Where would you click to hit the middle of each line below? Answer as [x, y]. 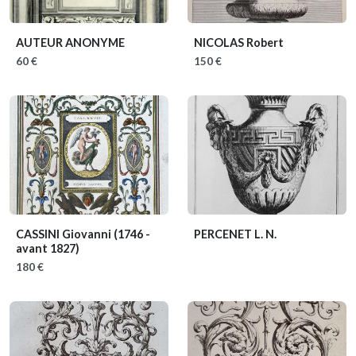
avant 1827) [48, 248]
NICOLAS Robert [239, 43]
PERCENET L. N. [235, 234]
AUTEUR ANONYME [70, 43]
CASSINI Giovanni [65, 234]
